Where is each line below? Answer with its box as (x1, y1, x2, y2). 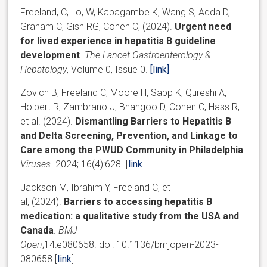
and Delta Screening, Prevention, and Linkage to (20, 129, 238, 141)
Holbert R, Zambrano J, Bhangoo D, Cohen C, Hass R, (20, 101, 240, 113)
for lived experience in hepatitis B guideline (20, 35, 216, 46)
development (20, 49, 80, 61)
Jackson (20, 181, 57, 193)
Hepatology (20, 63, 67, 75)
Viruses (20, 158, 51, 170)
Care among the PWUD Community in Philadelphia (20, 144, 244, 156)
